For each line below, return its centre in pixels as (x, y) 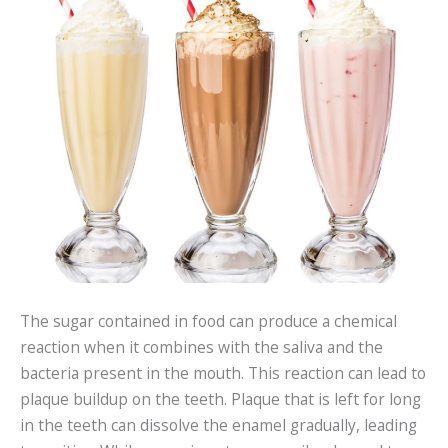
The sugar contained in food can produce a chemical (208, 321)
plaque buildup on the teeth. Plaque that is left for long (220, 399)
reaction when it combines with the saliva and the (201, 347)
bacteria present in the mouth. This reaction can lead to (223, 373)
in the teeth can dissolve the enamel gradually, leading (218, 425)
